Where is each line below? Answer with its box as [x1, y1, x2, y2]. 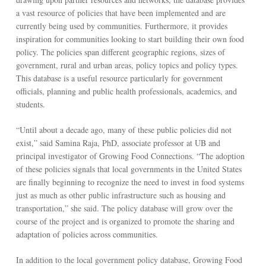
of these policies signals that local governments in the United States [15, 163, 242, 175]
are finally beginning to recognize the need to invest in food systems [15, 176, 244, 188]
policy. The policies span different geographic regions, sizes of [15, 46, 225, 58]
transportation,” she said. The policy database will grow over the [15, 202, 233, 214]
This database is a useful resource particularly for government [15, 72, 223, 84]
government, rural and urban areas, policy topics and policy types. [15, 59, 238, 71]
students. [15, 98, 45, 110]
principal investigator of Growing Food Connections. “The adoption [15, 150, 245, 161]
